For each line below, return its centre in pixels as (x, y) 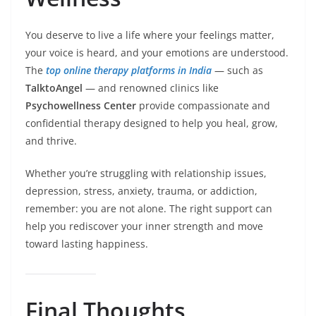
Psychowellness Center (81, 106)
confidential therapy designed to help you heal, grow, (152, 123)
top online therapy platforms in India (129, 71)
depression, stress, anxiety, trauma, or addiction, (141, 191)
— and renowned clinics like (151, 88)
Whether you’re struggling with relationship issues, (146, 174)
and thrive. (51, 141)
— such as (237, 71)
